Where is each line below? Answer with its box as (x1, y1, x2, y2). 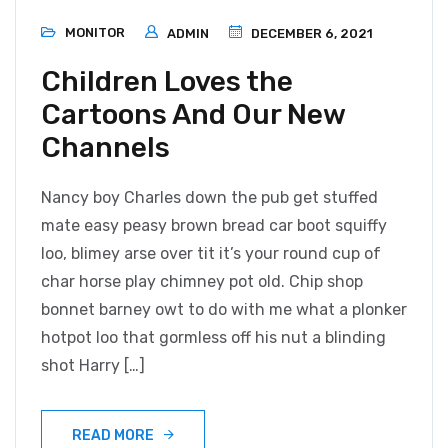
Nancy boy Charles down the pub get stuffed (41, 188, 378, 208)
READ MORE (72, 427, 154, 445)
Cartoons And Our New (41, 98, 345, 132)
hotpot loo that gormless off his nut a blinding (41, 328, 386, 348)
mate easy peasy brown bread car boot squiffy (41, 216, 387, 236)
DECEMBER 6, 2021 (248, 26, 373, 42)
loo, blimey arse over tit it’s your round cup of (41, 244, 381, 264)
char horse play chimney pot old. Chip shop (41, 272, 363, 292)
